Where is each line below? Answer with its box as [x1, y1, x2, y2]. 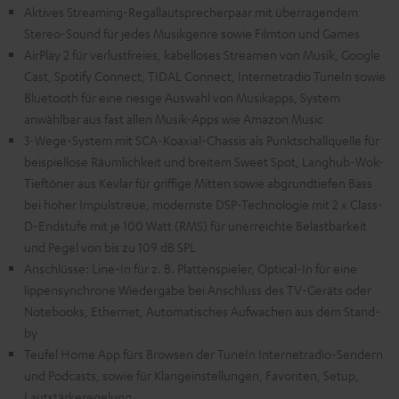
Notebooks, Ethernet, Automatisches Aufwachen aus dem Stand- [24, 303, 380, 320]
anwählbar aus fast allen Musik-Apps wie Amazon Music [24, 110, 323, 127]
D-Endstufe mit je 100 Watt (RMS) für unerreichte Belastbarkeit [24, 217, 367, 234]
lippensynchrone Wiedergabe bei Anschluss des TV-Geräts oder [24, 281, 371, 298]
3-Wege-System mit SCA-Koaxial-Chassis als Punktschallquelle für [24, 132, 379, 149]
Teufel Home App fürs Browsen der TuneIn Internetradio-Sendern [24, 346, 383, 362]
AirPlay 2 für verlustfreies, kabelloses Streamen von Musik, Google [24, 46, 380, 63]
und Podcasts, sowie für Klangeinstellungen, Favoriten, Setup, [24, 367, 359, 384]
